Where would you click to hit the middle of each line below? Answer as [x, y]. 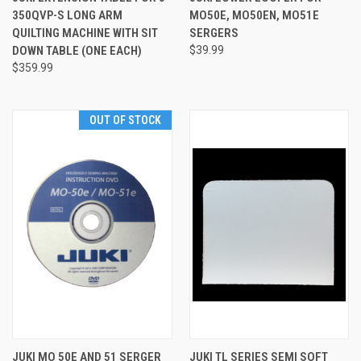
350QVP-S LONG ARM [67, 16]
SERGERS [214, 33]
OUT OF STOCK [125, 120]
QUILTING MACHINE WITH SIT [85, 33]
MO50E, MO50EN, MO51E [254, 16]
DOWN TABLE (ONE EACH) [77, 51]
